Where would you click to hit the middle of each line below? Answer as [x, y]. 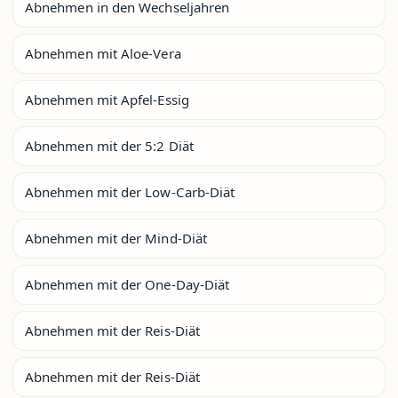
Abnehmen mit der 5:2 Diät [109, 145]
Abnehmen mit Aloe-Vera [103, 53]
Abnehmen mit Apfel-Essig [107, 99]
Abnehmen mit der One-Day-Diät [127, 284]
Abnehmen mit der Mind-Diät [116, 238]
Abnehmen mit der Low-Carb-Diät [130, 191]
